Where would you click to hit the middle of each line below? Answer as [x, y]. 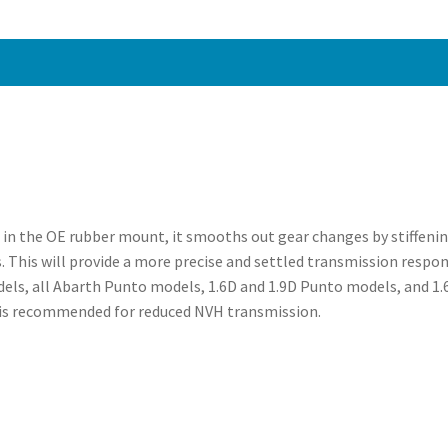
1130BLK [242, 50]
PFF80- [236, 25]
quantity [241, 75]
